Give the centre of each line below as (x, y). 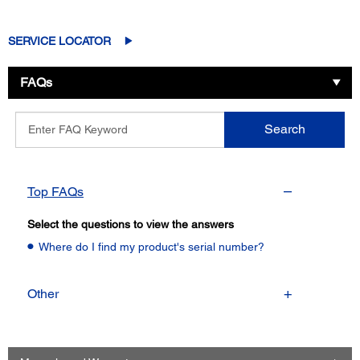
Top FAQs (55, 191)
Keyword (36, 151)
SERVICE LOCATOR (59, 41)
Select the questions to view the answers (131, 224)
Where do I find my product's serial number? (151, 246)
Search (284, 129)
